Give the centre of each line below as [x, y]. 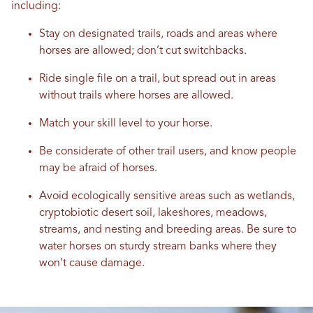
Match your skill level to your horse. [127, 124]
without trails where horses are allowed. [136, 96]
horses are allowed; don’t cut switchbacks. [143, 51]
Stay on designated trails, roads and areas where [158, 35]
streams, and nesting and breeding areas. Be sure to [168, 230]
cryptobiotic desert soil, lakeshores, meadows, [153, 213]
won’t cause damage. [92, 264]
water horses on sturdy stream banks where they [158, 247]
